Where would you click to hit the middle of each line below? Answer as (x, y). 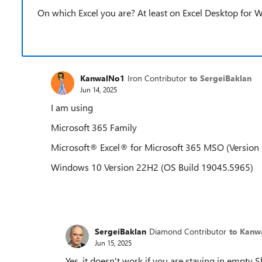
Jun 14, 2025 (99, 89)
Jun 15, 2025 (113, 242)
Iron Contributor (157, 78)
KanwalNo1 (102, 78)
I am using (72, 107)
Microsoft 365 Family (95, 127)
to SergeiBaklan (220, 78)
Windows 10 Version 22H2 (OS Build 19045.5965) (152, 167)
